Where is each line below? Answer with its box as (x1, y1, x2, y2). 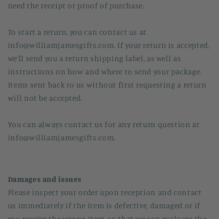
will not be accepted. (7, 93, 83, 103)
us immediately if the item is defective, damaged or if (7, 201, 200, 211)
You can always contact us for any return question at (7, 119, 200, 129)
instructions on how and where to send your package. (7, 66, 202, 76)
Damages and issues (7, 175, 82, 184)
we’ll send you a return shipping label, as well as (7, 53, 181, 63)
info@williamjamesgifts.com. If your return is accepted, (7, 40, 210, 50)
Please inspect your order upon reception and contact (7, 188, 202, 197)
